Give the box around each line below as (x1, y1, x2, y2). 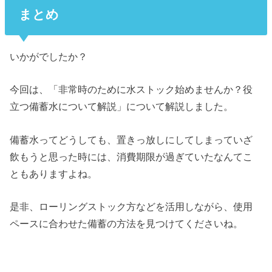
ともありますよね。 (10, 168, 98, 179)
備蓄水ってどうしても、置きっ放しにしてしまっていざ (10, 134, 253, 145)
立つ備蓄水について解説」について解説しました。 (10, 101, 234, 112)
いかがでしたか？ (10, 51, 88, 63)
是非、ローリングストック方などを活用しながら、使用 (10, 201, 253, 212)
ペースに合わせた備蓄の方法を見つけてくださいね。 (10, 218, 243, 229)
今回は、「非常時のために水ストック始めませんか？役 (10, 84, 253, 95)
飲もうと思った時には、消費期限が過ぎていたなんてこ (10, 151, 253, 162)
